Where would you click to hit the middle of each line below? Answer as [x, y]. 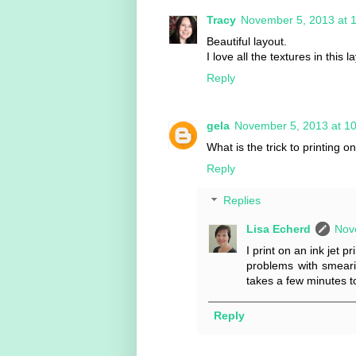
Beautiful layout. [247, 41]
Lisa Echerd [279, 228]
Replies [242, 201]
